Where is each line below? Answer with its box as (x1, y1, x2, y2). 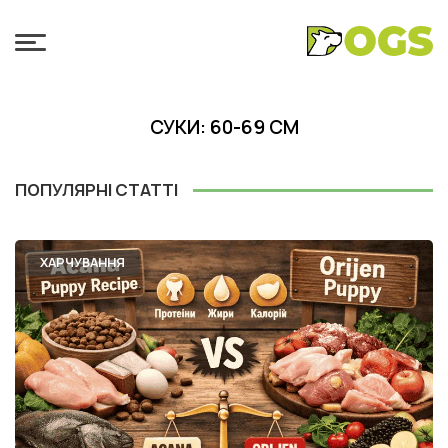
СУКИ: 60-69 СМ (149, 115, 299, 140)
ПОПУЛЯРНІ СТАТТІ (15, 179, 178, 201)
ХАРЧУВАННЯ (40, 254, 125, 271)
